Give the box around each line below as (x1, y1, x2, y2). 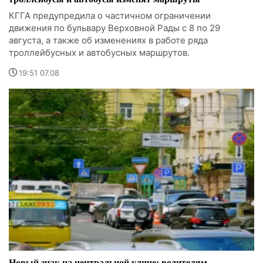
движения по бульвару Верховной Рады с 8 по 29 (9, 22, 220, 34)
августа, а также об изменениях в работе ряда (9, 35, 208, 46)
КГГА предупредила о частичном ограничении (9, 10, 211, 22)
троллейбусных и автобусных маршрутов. (9, 47, 190, 59)
